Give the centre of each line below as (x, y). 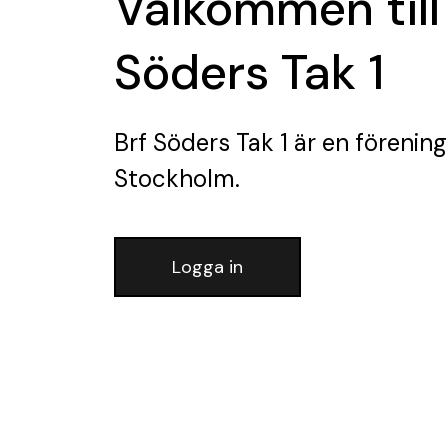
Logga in (207, 266)
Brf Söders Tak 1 (201, 142)
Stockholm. (177, 178)
